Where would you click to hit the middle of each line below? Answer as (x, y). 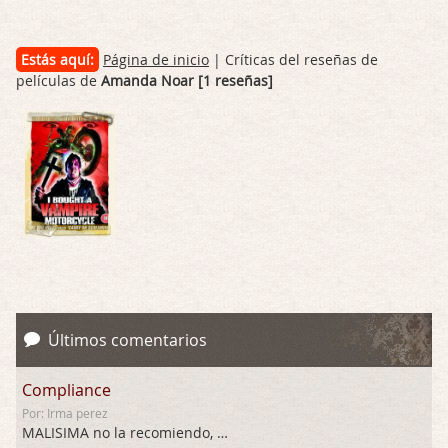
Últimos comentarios (127, 340)
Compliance (66, 390)
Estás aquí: (57, 59)
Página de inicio (156, 59)
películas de (58, 80)
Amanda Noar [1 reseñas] (187, 80)
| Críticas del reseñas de (293, 59)
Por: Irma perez (65, 413)
